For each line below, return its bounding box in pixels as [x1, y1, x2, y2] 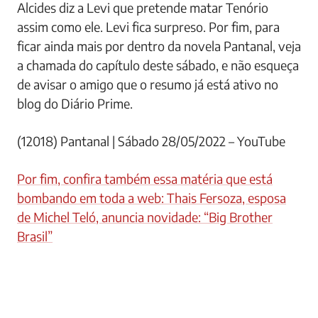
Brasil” [17, 227, 53, 244]
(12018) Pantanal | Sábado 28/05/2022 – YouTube [17, 132, 285, 149]
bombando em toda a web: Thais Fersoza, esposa [17, 189, 286, 206]
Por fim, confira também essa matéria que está [17, 170, 273, 187]
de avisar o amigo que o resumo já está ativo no [17, 75, 278, 92]
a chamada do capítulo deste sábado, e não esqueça [17, 56, 299, 73]
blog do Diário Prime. [17, 94, 133, 111]
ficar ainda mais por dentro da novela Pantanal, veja [17, 37, 301, 54]
